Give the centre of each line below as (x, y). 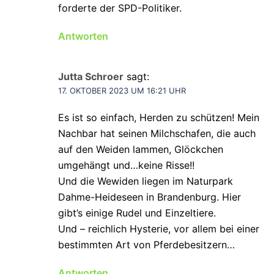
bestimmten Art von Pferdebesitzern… (146, 245)
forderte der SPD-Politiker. (120, 8)
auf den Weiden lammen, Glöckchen (141, 150)
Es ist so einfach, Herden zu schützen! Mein (159, 118)
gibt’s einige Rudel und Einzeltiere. (137, 213)
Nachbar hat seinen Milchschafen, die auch (157, 134)
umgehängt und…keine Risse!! (126, 165)
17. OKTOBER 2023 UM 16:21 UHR (122, 91)
